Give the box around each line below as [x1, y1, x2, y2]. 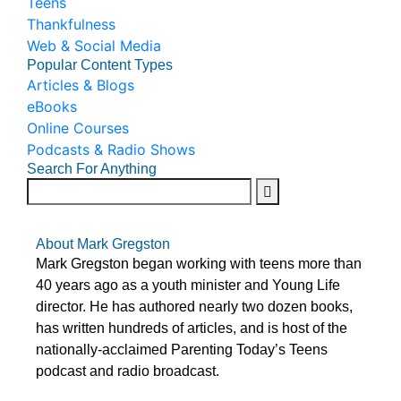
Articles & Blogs [27, 76, 134, 94]
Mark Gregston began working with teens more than [36, 256, 362, 271]
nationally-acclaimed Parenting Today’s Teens [36, 342, 328, 357]
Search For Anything [27, 161, 157, 176]
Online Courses [27, 119, 129, 137]
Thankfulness [27, 15, 115, 33]
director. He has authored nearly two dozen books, [36, 299, 353, 314]
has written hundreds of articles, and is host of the [36, 320, 347, 336]
